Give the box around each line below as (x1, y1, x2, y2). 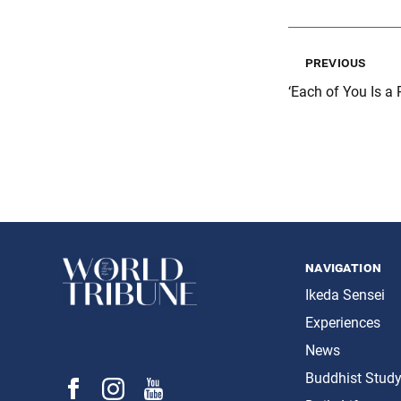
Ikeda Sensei (305, 286, 386, 303)
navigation (305, 259, 381, 276)
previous (305, 53, 366, 71)
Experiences (305, 314, 381, 331)
